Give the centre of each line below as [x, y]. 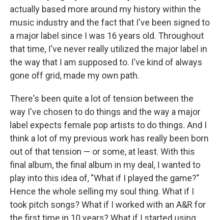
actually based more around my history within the [105, 9]
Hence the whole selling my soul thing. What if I [102, 191]
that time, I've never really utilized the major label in [109, 49]
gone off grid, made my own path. [75, 75]
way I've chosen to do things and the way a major [105, 112]
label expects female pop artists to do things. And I [108, 125]
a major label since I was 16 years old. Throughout [107, 36]
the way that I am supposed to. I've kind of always [106, 62]
